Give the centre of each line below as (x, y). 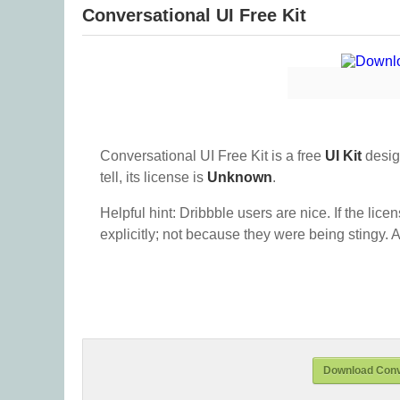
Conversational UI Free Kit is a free (212, 156)
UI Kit (343, 156)
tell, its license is (154, 177)
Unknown (240, 177)
